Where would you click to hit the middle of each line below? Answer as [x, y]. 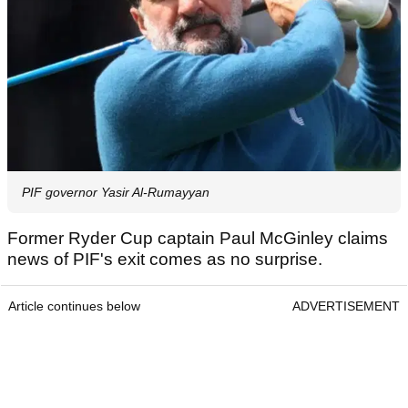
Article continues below [74, 306]
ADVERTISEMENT [346, 306]
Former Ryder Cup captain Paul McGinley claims [198, 239]
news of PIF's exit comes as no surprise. [165, 260]
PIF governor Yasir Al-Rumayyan [116, 193]
